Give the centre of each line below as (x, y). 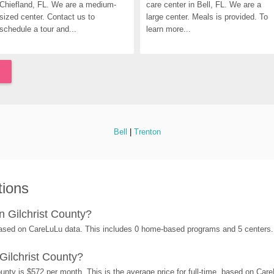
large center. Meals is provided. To (207, 17)
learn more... (168, 29)
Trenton (147, 132)
